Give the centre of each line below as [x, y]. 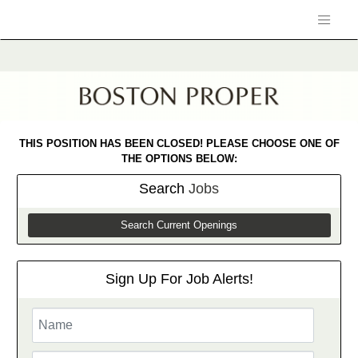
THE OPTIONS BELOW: [179, 158]
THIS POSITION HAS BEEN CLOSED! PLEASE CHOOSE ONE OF [179, 143]
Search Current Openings [179, 226]
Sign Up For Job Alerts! [179, 279]
